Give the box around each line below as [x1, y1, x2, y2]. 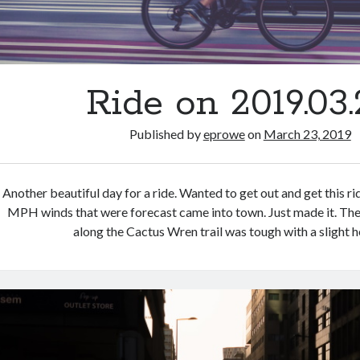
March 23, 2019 [263, 125, 351, 141]
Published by [129, 125, 203, 141]
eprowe [202, 125, 245, 141]
